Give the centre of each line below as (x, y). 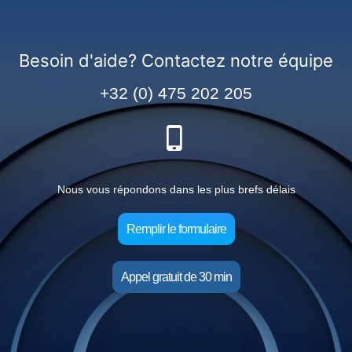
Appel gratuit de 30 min (176, 277)
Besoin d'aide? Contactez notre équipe (176, 60)
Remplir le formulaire (176, 229)
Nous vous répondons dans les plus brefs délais (176, 189)
